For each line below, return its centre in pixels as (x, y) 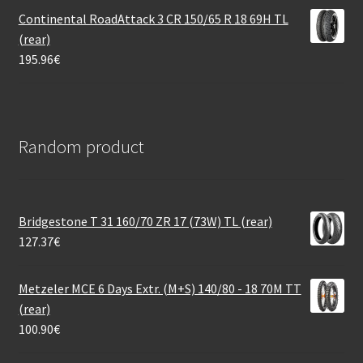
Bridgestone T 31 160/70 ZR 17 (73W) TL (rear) (145, 221)
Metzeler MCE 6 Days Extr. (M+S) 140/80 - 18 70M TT (160, 288)
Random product (81, 146)
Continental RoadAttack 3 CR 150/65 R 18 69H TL (153, 19)
